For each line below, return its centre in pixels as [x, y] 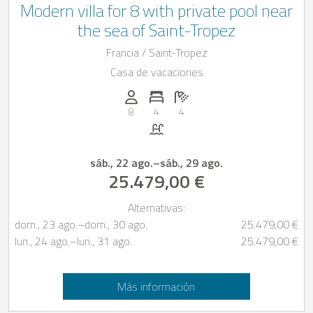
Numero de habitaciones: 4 [219, 94]
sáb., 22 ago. [122, 162]
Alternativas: [156, 207]
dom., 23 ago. [46, 224]
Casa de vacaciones [156, 72]
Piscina [179, 121]
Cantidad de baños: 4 [232, 94]
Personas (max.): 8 [175, 94]
